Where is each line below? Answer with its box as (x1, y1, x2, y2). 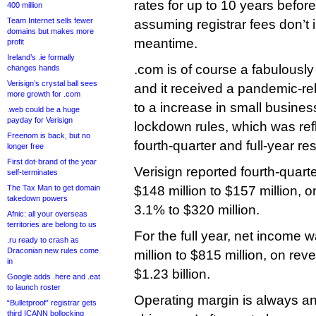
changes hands (7, 63, 60, 72)
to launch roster (7, 283, 61, 291)
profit (7, 37, 24, 46)
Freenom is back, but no (7, 131, 90, 140)
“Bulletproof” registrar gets (7, 298, 97, 307)
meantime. (134, 36, 197, 51)
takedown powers (7, 194, 68, 202)
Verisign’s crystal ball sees (7, 79, 97, 87)
